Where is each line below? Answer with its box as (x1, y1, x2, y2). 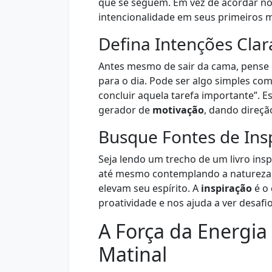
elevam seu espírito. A (98, 182, 201, 195)
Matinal (98, 241, 167, 267)
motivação (152, 103, 204, 117)
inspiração (201, 182, 252, 195)
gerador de (98, 103, 152, 117)
